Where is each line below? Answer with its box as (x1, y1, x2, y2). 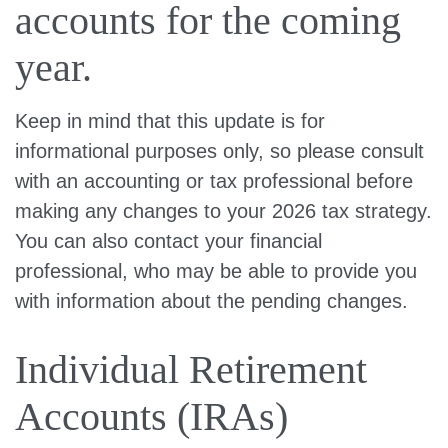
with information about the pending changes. (15, 290, 408, 312)
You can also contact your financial (15, 230, 322, 252)
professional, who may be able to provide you (15, 260, 417, 282)
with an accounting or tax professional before (15, 170, 413, 192)
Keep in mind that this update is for (15, 110, 325, 132)
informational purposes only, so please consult (15, 140, 424, 162)
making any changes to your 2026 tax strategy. (15, 200, 432, 222)
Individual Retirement (15, 347, 367, 392)
